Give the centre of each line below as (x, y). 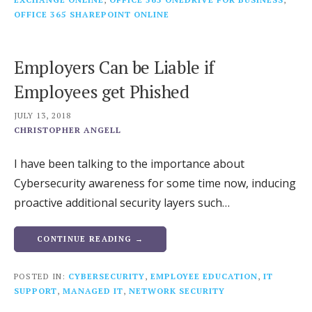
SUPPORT (36, 290)
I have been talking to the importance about (129, 163)
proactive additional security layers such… (122, 202)
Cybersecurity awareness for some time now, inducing (155, 183)
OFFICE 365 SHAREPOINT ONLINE (92, 14)
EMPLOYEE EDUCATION (204, 276)
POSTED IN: (41, 276)
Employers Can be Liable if (115, 67)
